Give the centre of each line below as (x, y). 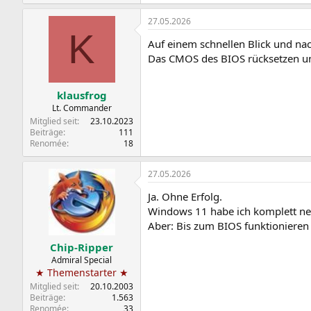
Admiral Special (82, 260)
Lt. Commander (82, 108)
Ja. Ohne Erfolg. (185, 196)
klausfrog (82, 95)
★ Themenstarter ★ (82, 272)
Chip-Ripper (82, 247)
